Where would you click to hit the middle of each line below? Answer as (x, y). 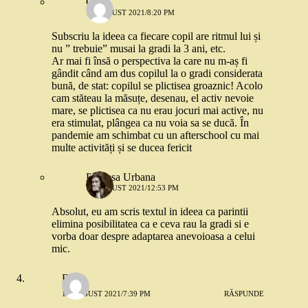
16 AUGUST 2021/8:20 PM (130, 13)
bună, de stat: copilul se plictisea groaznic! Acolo (157, 86)
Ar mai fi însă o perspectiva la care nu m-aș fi (150, 61)
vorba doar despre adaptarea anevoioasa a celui (153, 236)
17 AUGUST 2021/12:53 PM (132, 188)
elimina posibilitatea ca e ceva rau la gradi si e (150, 224)
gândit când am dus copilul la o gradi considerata (157, 74)
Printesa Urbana (121, 177)
